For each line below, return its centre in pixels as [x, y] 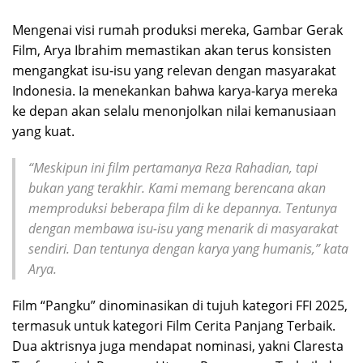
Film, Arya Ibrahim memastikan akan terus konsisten [172, 50]
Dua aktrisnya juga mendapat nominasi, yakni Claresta [178, 346]
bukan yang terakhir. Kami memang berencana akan [177, 188]
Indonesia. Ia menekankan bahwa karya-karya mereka [175, 90]
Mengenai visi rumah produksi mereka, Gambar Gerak [177, 30]
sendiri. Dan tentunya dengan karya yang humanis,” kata [188, 248]
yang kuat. [43, 131]
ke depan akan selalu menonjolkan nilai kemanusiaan [174, 111]
